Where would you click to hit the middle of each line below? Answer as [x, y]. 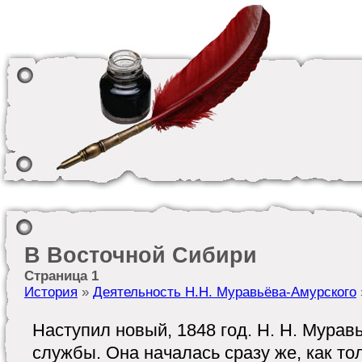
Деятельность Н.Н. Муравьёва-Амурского [225, 292]
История [51, 292]
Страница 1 [61, 276]
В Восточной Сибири [141, 255]
